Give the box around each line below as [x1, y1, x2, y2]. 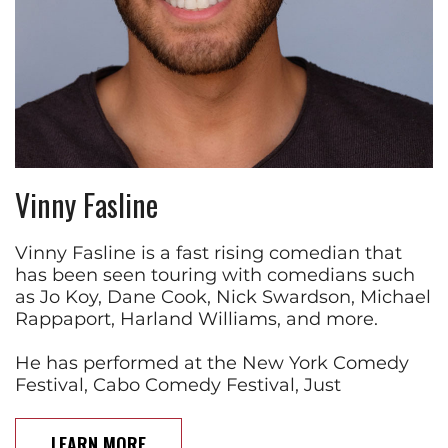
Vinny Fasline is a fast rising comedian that [15, 241, 402, 264]
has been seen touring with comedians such [15, 263, 415, 286]
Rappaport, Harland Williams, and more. [15, 307, 378, 330]
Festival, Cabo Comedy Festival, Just [15, 373, 341, 396]
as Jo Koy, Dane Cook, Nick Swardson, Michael [15, 285, 431, 308]
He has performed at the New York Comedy [15, 351, 409, 374]
